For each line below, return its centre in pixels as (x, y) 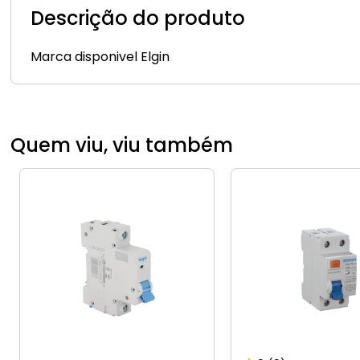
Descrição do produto (138, 18)
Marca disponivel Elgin (100, 57)
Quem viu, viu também (122, 145)
